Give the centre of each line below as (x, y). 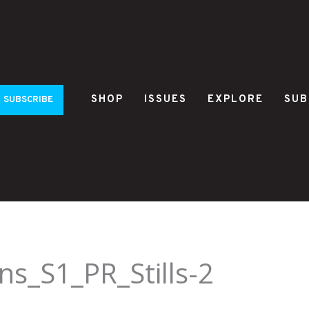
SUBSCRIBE (28, 100)
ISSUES (166, 99)
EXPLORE (236, 99)
